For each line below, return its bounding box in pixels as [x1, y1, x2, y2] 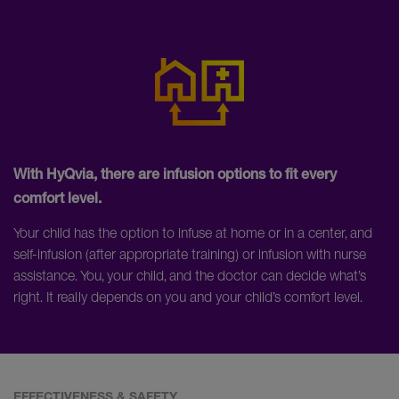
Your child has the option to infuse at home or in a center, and [13, 224, 372, 242]
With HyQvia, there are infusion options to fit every [13, 169, 337, 184]
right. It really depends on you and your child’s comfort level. [13, 288, 362, 306]
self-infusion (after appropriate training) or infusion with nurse [13, 245, 366, 264]
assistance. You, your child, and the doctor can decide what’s [13, 266, 366, 285]
